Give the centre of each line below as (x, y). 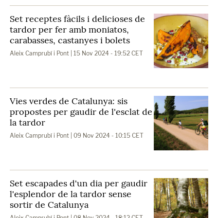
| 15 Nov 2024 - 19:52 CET (106, 53)
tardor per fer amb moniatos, (69, 29)
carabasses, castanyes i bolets (70, 40)
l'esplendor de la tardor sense (71, 194)
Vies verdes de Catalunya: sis (69, 101)
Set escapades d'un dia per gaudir (79, 183)
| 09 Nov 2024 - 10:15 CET (106, 136)
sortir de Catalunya (49, 205)
